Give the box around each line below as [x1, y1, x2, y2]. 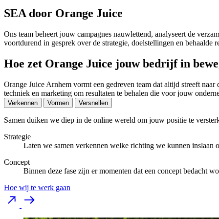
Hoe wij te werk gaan [4, 183, 70, 192]
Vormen [47, 99, 69, 107]
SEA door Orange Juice [4, 7, 123, 20]
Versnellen [79, 99, 108, 107]
